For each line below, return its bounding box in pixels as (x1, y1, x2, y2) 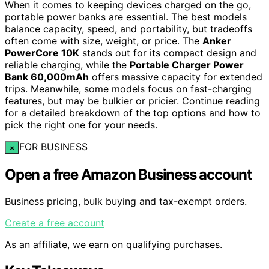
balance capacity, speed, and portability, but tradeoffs (5, 22, 252, 35)
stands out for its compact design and (79, 46, 256, 59)
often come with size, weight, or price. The (5, 34, 202, 47)
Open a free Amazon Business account (5, 165, 252, 183)
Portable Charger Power (130, 58, 244, 71)
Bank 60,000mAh (5, 70, 89, 83)
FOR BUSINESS (19, 140, 88, 153)
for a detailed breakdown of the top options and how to (5, 106, 261, 119)
